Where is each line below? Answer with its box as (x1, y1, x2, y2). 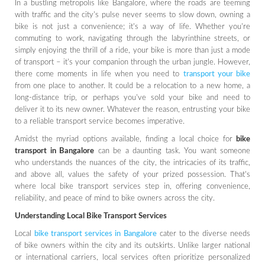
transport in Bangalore (15, 147, 94, 155)
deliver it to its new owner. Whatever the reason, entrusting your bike (15, 105, 250, 114)
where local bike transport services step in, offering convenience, (15, 182, 250, 190)
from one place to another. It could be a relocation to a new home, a (15, 82, 250, 90)
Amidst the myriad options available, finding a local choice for (15, 135, 236, 143)
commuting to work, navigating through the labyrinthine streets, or (15, 34, 250, 43)
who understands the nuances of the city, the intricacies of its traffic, (15, 159, 250, 167)
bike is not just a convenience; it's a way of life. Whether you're (15, 22, 250, 31)
